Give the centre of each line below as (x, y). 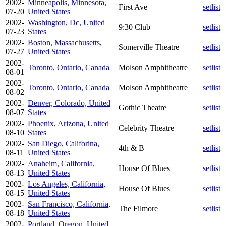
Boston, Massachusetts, (65, 42)
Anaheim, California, (61, 163)
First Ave (133, 7)
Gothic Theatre (143, 107)
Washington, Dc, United (66, 22)
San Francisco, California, (69, 204)
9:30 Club (134, 27)
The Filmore (138, 208)
